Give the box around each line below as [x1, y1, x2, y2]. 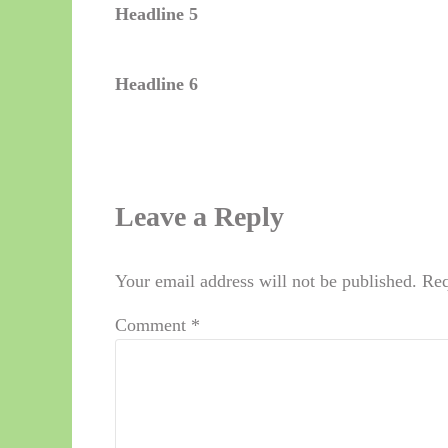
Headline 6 [114, 74, 198, 95]
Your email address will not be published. [114, 271, 417, 292]
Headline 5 [114, 4, 198, 25]
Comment [114, 315, 191, 336]
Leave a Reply [114, 201, 284, 233]
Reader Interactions [113, 147, 416, 187]
